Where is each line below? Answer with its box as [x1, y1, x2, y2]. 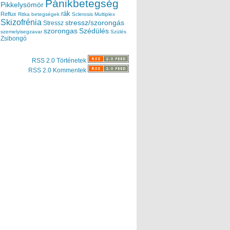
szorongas [44, 27, 78, 35]
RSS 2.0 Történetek [32, 56, 88, 64]
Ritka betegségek [18, 11, 60, 17]
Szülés [110, 28, 126, 34]
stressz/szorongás [65, 18, 124, 27]
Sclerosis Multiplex [72, 11, 115, 17]
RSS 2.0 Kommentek [28, 66, 88, 74]
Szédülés [79, 27, 109, 35]
